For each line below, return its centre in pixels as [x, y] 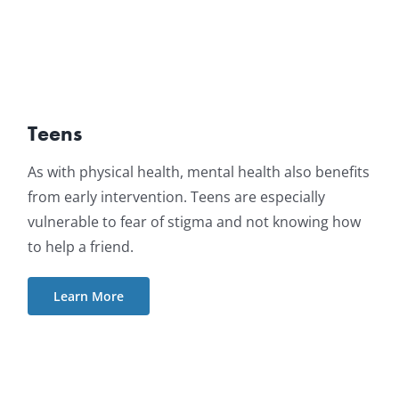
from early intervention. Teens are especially [176, 197]
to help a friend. [80, 247]
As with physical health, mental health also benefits [198, 172]
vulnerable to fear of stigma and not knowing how [194, 222]
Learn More [88, 297]
